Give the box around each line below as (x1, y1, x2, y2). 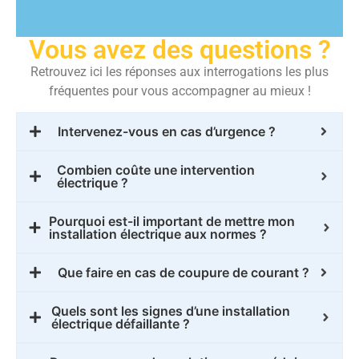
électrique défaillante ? (51, 316, 191, 333)
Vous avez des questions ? (28, 34, 331, 65)
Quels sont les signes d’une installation (51, 303, 291, 320)
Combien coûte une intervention (56, 162, 255, 179)
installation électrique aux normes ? (49, 226, 268, 243)
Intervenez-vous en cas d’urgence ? (58, 123, 276, 140)
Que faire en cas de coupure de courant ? (58, 264, 309, 281)
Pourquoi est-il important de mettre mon (49, 213, 296, 230)
